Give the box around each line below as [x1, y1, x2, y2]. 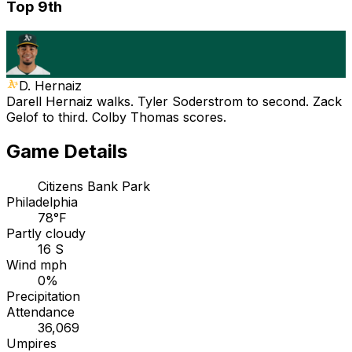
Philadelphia [6, 194, 78, 211]
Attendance [6, 304, 75, 321]
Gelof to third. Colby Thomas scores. [6, 108, 226, 125]
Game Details [6, 140, 127, 163]
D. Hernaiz [19, 77, 82, 93]
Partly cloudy [6, 225, 86, 242]
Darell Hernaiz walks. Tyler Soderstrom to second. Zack [6, 93, 342, 109]
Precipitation [6, 288, 80, 305]
